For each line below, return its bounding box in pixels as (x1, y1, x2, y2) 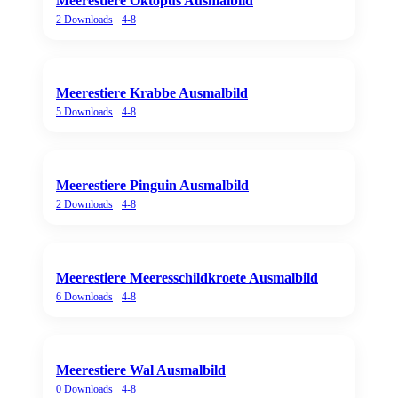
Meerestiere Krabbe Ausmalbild (56, 84, 248, 100)
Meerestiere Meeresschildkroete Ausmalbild (56, 269, 318, 285)
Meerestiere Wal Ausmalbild (56, 362, 226, 378)
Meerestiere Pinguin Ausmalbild (56, 177, 249, 193)
